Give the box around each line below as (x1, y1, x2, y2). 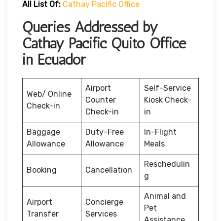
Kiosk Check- (144, 95, 191, 105)
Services (85, 209, 117, 219)
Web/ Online (27, 89, 72, 99)
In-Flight (144, 127, 177, 137)
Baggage (27, 127, 60, 137)
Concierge (85, 197, 123, 207)
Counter (85, 95, 116, 105)
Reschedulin (144, 159, 190, 169)
